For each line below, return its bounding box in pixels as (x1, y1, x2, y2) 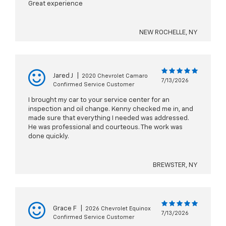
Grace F (53, 205, 77, 212)
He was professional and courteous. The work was (28, 124, 183, 131)
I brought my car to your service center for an (28, 97, 169, 104)
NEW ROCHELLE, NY (139, 29, 198, 36)
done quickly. (28, 133, 69, 140)
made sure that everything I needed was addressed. (28, 115, 189, 122)
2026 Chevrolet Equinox (85, 206, 151, 212)
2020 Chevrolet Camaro (82, 73, 148, 79)
